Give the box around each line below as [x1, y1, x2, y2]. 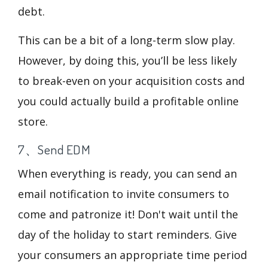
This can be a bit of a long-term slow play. [18, 32, 235, 47]
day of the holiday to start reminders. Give [18, 227, 237, 242]
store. [18, 114, 51, 129]
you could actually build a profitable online [18, 93, 239, 108]
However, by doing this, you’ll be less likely [18, 53, 237, 68]
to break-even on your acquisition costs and [18, 73, 245, 88]
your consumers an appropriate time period [18, 247, 247, 262]
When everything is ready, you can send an [18, 166, 237, 181]
